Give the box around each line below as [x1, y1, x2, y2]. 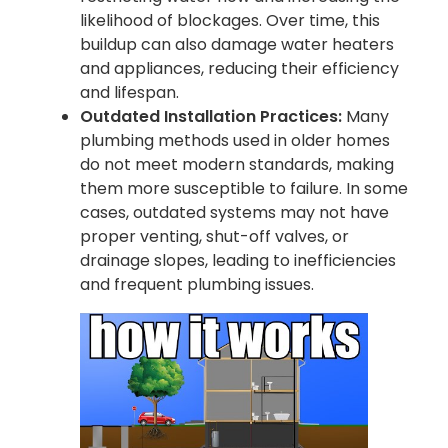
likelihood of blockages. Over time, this [80, 8, 380, 32]
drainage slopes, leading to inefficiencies [80, 248, 396, 272]
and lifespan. [80, 80, 179, 104]
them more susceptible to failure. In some [80, 176, 408, 200]
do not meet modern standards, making [80, 152, 394, 176]
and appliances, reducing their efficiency [80, 56, 399, 80]
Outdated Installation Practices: [80, 104, 342, 128]
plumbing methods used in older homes [80, 128, 390, 152]
